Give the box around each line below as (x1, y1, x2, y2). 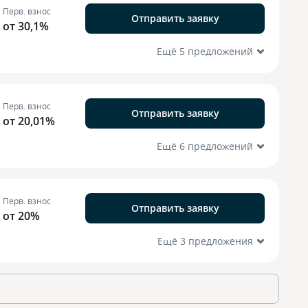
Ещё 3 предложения (157, 234, 253, 247)
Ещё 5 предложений (157, 45, 253, 58)
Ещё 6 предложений (157, 140, 253, 153)
